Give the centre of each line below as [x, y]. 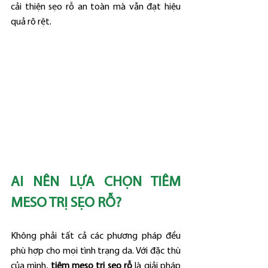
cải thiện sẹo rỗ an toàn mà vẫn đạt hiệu [96, 7]
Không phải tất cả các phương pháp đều [96, 236]
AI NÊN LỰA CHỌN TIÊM [96, 182]
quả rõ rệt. [31, 22]
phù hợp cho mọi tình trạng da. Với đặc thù [96, 251]
